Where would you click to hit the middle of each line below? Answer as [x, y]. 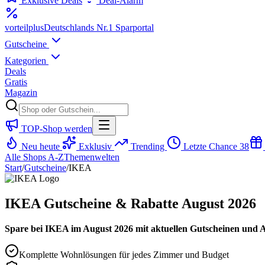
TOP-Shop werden [56, 129]
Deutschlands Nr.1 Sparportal [99, 28]
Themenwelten [92, 157]
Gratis [16, 82]
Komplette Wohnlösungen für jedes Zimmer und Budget [124, 254]
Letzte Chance [210, 146]
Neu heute [41, 146]
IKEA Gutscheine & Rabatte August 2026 [130, 203]
